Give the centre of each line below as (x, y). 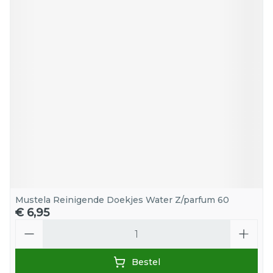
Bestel (146, 262)
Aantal (31, 225)
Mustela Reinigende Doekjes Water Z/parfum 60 (122, 200)
